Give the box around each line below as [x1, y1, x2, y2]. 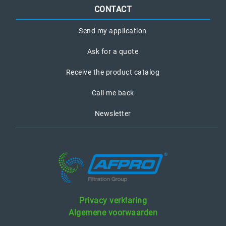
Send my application [79, 27, 147, 35]
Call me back [91, 89, 134, 97]
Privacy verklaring [79, 196, 147, 206]
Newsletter [94, 109, 131, 118]
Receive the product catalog [66, 68, 160, 77]
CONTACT [94, 5, 132, 15]
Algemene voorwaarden [69, 208, 157, 218]
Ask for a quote [87, 47, 139, 56]
